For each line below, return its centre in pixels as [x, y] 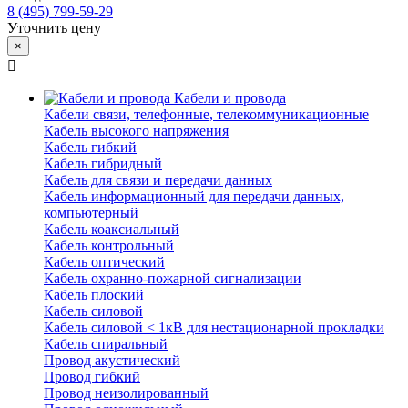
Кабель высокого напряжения [136, 131]
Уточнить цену [54, 28]
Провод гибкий [92, 377]
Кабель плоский [94, 295]
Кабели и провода [230, 98]
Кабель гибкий [90, 148]
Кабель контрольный [109, 246]
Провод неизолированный [126, 393]
